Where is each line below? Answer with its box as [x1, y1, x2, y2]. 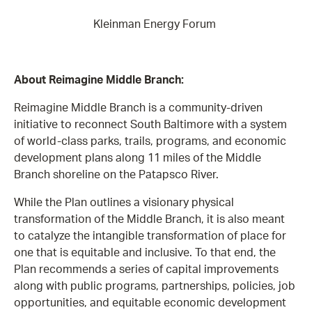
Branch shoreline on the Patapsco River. [14, 169, 224, 180]
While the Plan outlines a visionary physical [14, 196, 234, 208]
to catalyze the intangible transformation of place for [14, 230, 286, 242]
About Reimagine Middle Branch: [14, 74, 187, 86]
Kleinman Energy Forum [93, 18, 219, 30]
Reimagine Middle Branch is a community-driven [14, 102, 263, 114]
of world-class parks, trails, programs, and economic [14, 135, 286, 147]
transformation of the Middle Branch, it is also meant [14, 213, 285, 225]
